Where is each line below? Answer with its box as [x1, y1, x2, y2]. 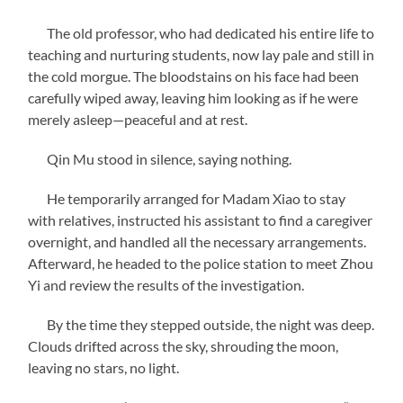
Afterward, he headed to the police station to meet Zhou [28, 254, 374, 272]
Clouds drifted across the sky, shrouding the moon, [28, 336, 339, 354]
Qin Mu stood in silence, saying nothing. [28, 149, 292, 167]
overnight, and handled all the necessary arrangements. [28, 232, 367, 250]
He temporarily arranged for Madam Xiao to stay [28, 189, 346, 207]
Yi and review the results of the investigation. [28, 275, 305, 293]
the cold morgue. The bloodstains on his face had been [28, 67, 360, 85]
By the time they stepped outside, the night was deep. [28, 315, 375, 333]
